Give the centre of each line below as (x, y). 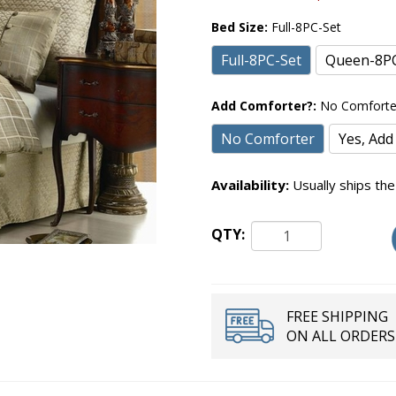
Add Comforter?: (266, 106)
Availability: (250, 185)
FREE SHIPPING (337, 316)
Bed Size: (241, 27)
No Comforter (268, 139)
